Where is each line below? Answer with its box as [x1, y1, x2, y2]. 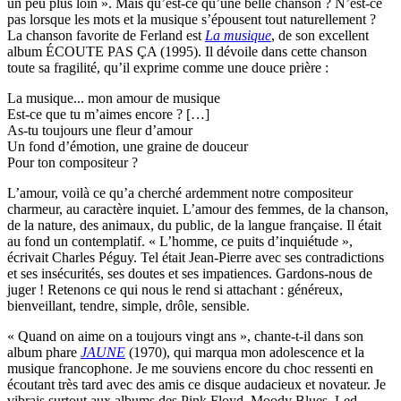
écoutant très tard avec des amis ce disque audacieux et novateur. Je [7, 376, 386, 392]
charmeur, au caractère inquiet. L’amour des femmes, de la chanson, [7, 200, 388, 217]
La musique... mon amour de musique [7, 90, 220, 106]
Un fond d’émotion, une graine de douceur [7, 138, 248, 154]
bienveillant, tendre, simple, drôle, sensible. [7, 297, 253, 313]
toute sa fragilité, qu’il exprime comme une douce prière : [7, 59, 332, 75]
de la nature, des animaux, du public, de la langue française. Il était [7, 217, 381, 233]
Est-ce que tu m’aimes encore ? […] [7, 106, 209, 122]
